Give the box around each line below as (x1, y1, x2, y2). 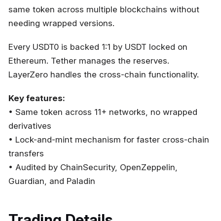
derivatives (8, 121, 51, 131)
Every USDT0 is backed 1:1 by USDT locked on (8, 42, 187, 52)
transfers (8, 148, 44, 159)
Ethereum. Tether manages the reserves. (8, 56, 169, 66)
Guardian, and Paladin (8, 176, 95, 186)
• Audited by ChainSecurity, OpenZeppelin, (8, 162, 178, 173)
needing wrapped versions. (8, 18, 114, 29)
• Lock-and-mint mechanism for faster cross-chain (8, 135, 209, 145)
